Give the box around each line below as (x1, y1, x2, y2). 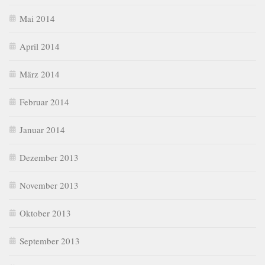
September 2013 (20, 234, 80, 247)
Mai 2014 (20, 12, 55, 24)
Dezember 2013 (20, 151, 79, 163)
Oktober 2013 (20, 206, 71, 219)
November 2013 (20, 179, 79, 191)
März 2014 (20, 67, 60, 80)
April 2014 (20, 40, 60, 52)
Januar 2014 (20, 123, 65, 135)
